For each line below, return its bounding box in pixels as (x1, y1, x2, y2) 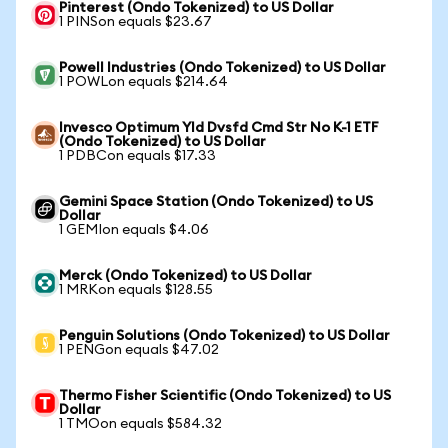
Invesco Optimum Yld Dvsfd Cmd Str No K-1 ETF (59, 121, 379, 135)
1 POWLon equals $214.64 (59, 75, 228, 89)
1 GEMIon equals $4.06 (59, 223, 209, 237)
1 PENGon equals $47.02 (59, 343, 219, 357)
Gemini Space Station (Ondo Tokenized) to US (59, 195, 373, 209)
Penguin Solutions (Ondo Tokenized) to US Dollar (59, 329, 390, 343)
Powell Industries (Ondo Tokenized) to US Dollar (59, 61, 386, 75)
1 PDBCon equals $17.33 (59, 149, 216, 163)
